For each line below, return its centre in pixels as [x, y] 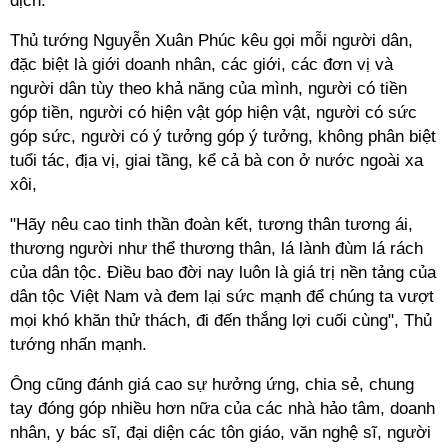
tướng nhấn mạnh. [78, 344]
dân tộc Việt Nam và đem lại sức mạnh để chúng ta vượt [222, 296]
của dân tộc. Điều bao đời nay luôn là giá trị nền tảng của [223, 272]
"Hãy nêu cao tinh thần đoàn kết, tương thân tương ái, [211, 224]
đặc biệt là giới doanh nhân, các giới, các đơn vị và [201, 64]
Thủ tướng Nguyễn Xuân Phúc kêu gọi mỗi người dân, [211, 40]
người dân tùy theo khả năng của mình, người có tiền [208, 88]
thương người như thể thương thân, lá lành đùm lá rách [216, 248]
